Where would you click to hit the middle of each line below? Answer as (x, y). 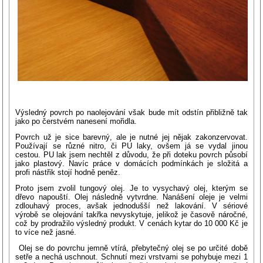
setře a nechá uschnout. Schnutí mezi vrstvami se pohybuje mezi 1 (131, 257)
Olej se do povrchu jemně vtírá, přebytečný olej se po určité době (131, 248)
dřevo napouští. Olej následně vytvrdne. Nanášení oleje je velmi (131, 197)
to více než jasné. (46, 232)
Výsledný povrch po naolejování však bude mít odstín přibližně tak (131, 113)
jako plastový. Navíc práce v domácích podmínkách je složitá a (131, 164)
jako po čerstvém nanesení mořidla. (76, 122)
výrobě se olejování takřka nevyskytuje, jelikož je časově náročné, (131, 215)
